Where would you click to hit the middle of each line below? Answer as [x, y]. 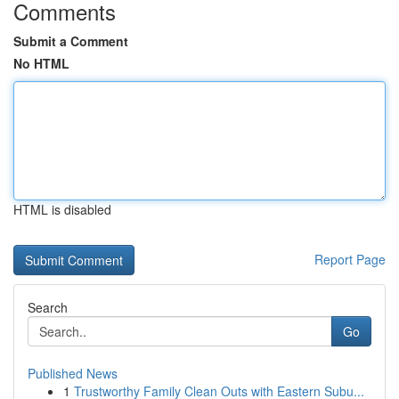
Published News [73, 373]
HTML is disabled [62, 209]
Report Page [350, 259]
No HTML [41, 63]
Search [48, 307]
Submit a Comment [71, 41]
